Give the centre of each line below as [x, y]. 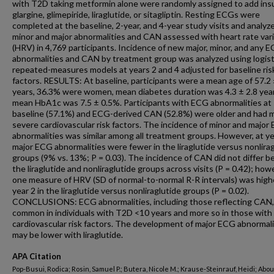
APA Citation [37, 256]
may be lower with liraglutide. [68, 235]
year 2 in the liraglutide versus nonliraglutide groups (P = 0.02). [131, 191]
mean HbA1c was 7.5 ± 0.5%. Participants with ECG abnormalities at [142, 102]
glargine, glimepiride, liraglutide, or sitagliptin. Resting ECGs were [136, 14]
